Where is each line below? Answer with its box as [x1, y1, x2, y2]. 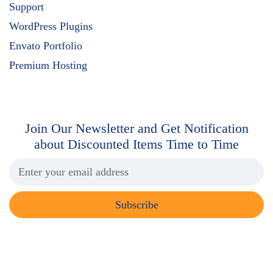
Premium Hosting [9, 58, 87, 71]
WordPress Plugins [9, 19, 93, 32]
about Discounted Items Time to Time [34, 136, 239, 152]
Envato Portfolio [9, 39, 82, 52]
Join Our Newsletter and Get [24, 120, 180, 136]
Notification [180, 120, 249, 136]
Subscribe [115, 198, 158, 211]
